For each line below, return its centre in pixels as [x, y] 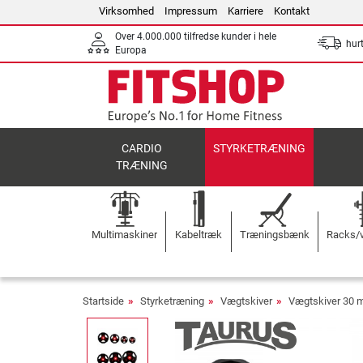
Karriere [246, 11]
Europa [131, 50]
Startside [103, 301]
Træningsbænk [275, 235]
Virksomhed [126, 11]
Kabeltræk [199, 235]
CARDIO [142, 149]
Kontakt [292, 11]
